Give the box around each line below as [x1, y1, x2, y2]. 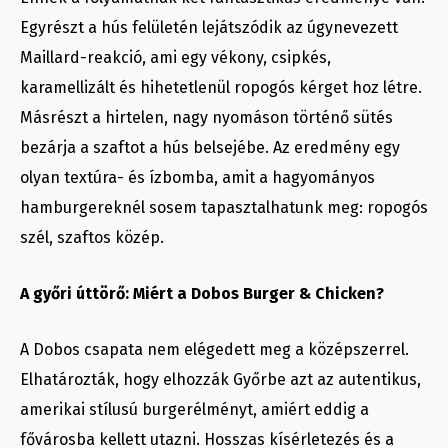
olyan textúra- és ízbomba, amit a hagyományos [20, 168, 375, 188]
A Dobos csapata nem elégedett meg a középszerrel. [20, 340, 409, 360]
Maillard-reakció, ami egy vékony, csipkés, [20, 48, 331, 68]
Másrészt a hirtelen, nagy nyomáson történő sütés [20, 108, 393, 128]
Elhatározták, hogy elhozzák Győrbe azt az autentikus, [20, 370, 421, 390]
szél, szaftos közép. [20, 228, 164, 248]
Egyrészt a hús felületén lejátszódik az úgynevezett [20, 18, 398, 38]
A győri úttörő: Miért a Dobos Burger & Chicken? [20, 284, 384, 304]
